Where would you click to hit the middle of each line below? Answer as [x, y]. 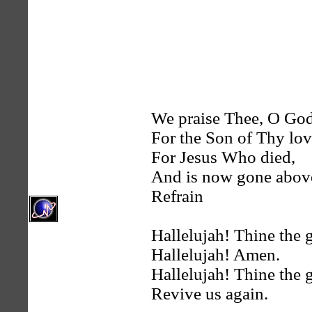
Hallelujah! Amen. [216, 255]
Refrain [177, 196]
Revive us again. [210, 294]
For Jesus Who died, [223, 157]
